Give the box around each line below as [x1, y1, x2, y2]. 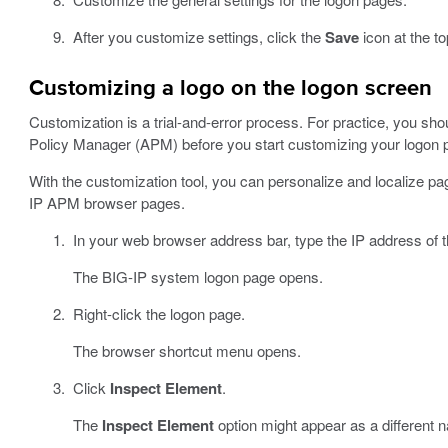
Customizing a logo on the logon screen [28, 77, 432, 100]
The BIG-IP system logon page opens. [73, 265, 324, 287]
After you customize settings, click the [73, 25, 326, 47]
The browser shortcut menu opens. [73, 339, 302, 361]
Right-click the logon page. [73, 302, 246, 324]
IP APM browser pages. [28, 191, 185, 213]
